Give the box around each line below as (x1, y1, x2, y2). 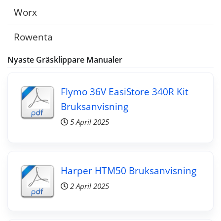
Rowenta (13, 30, 53, 44)
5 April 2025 (70, 116, 109, 127)
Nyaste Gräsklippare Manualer (7, 54, 122, 65)
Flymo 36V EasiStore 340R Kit (60, 84, 188, 98)
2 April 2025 (70, 181, 109, 191)
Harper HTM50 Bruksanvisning (60, 163, 196, 177)
